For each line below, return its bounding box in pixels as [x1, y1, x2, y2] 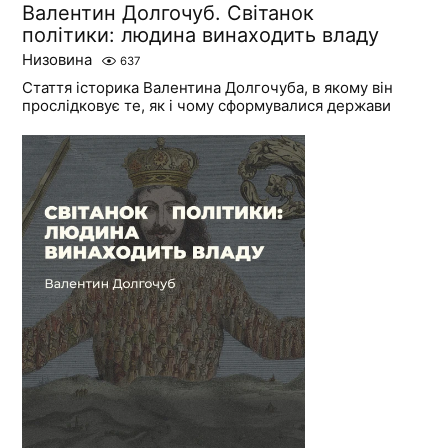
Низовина [22, 50, 93, 70]
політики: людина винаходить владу [22, 23, 380, 48]
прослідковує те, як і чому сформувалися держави [22, 96, 392, 116]
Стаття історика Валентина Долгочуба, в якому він [22, 78, 394, 98]
